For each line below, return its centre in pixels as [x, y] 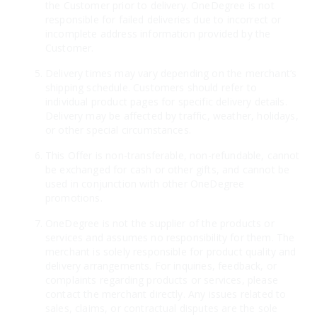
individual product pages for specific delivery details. [166, 101]
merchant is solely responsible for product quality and [171, 251]
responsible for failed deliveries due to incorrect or [163, 19]
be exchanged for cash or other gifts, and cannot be [168, 169]
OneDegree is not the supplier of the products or [160, 223]
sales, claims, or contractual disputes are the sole [162, 308]
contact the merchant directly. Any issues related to [166, 294]
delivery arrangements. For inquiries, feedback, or [161, 265]
